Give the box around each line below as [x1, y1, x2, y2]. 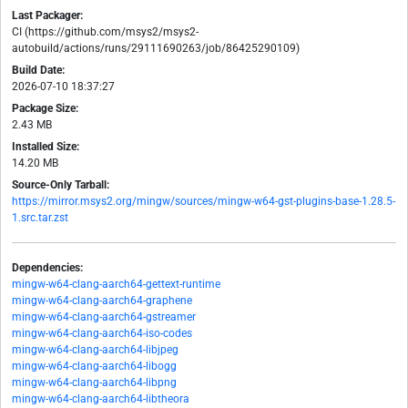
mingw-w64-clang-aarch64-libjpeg [12, 343, 178, 357]
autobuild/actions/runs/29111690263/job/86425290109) [12, 42, 300, 56]
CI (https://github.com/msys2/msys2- [12, 25, 199, 39]
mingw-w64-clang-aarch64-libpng [12, 376, 177, 390]
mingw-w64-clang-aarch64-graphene [12, 294, 192, 308]
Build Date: [12, 64, 65, 77]
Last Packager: [12, 9, 83, 23]
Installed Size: [12, 140, 79, 154]
